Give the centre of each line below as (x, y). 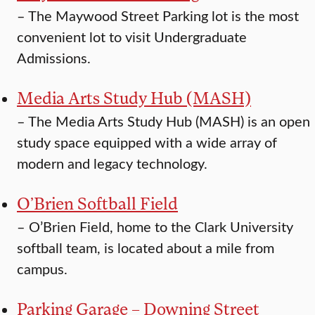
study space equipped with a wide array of (147, 142)
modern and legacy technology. (112, 163)
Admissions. (54, 58)
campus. (42, 269)
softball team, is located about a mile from (146, 247)
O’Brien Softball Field (97, 203)
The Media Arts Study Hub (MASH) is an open (169, 121)
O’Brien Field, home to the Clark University (161, 226)
